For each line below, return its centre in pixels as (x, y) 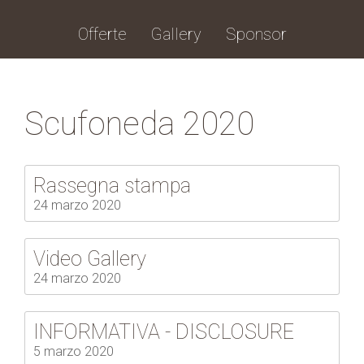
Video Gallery (90, 258)
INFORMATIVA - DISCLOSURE (164, 331)
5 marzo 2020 (74, 351)
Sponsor (256, 34)
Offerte (102, 34)
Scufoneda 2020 (139, 123)
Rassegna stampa (112, 185)
